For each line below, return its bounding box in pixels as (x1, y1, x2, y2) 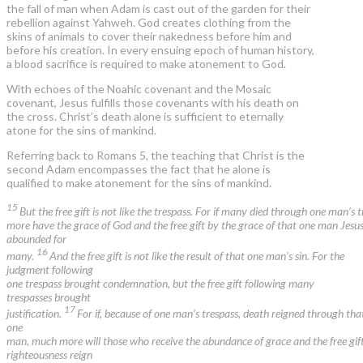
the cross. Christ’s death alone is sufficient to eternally (6, 109, 284, 124)
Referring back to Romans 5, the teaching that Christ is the (6, 148, 305, 163)
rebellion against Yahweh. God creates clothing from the (6, 15, 291, 30)
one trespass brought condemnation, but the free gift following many (6, 275, 314, 290)
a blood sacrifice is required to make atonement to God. (6, 57, 286, 71)
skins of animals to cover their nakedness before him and (6, 29, 292, 44)
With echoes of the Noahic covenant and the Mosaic (6, 82, 271, 96)
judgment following (6, 262, 93, 276)
